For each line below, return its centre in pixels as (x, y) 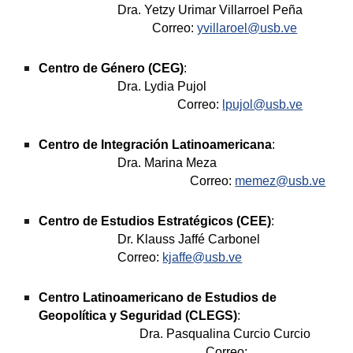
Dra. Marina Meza (167, 163)
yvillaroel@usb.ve (247, 28)
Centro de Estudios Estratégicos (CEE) (155, 221)
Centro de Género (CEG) (111, 68)
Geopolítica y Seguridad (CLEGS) (138, 316)
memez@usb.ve (281, 181)
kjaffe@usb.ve (203, 257)
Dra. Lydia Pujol (162, 86)
